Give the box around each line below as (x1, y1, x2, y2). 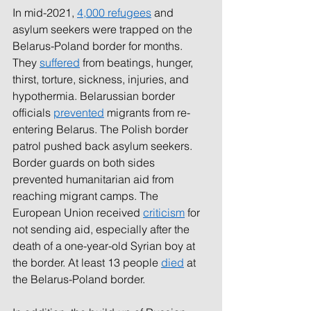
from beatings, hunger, (83, 56, 196, 70)
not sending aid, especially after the (12, 222, 192, 237)
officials (12, 106, 53, 120)
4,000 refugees (77, 6, 151, 20)
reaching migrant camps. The (12, 189, 161, 203)
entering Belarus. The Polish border (12, 122, 191, 137)
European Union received (12, 205, 143, 220)
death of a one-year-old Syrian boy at (12, 239, 198, 253)
